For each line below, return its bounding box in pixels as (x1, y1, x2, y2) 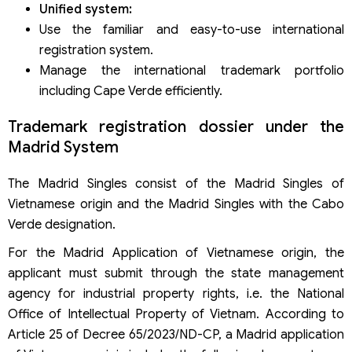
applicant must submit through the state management (8, 266, 344, 282)
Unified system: (39, 2, 132, 18)
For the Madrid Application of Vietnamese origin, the (8, 245, 344, 262)
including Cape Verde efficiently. (39, 83, 222, 100)
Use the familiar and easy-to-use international (39, 22, 344, 38)
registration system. (39, 42, 153, 59)
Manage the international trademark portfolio (39, 63, 344, 79)
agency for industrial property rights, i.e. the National (8, 286, 344, 302)
